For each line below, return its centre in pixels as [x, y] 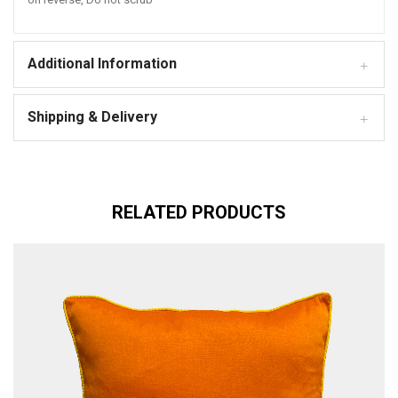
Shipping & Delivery [92, 116]
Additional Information [102, 63]
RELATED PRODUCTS [199, 212]
